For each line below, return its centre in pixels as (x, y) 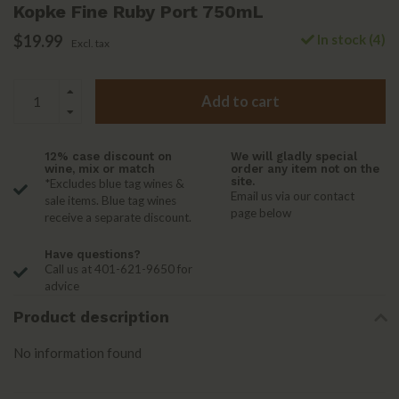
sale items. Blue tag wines (110, 200)
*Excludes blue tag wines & (114, 183)
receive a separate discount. (118, 217)
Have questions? (93, 254)
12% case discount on (108, 156)
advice (62, 286)
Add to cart (240, 101)
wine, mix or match (100, 169)
